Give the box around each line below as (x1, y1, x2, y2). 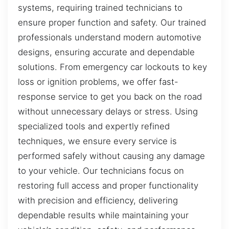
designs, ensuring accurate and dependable (18, 47, 195, 58)
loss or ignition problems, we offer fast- (18, 77, 178, 87)
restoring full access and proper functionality (18, 180, 198, 191)
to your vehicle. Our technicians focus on (18, 166, 184, 176)
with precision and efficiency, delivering (18, 195, 178, 206)
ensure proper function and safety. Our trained (18, 17, 206, 28)
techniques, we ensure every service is (18, 136, 177, 147)
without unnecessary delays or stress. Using (18, 106, 198, 117)
